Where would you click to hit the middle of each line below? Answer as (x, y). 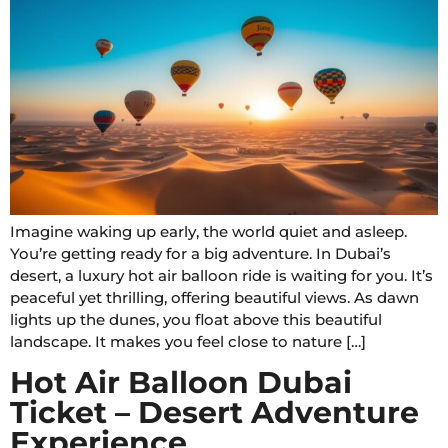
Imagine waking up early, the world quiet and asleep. (208, 232)
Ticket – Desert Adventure (214, 412)
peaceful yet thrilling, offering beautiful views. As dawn (214, 298)
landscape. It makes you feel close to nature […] (188, 342)
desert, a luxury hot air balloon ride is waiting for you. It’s (221, 276)
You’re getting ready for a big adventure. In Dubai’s (200, 254)
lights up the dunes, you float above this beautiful (196, 320)
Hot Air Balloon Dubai (181, 382)
